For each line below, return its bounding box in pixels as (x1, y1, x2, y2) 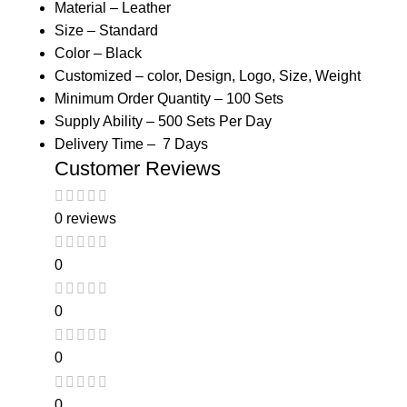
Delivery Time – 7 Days (55, 136, 208, 153)
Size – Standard (55, 23, 158, 39)
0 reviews (55, 210, 116, 226)
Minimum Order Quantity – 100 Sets (55, 91, 283, 107)
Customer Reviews (55, 157, 221, 181)
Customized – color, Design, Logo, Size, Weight (55, 68, 361, 84)
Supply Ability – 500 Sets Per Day (55, 114, 272, 130)
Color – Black (55, 45, 142, 62)
